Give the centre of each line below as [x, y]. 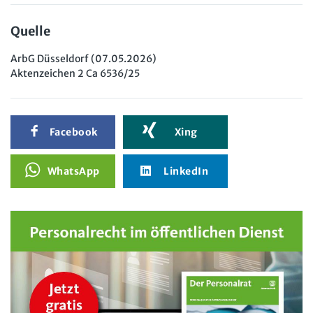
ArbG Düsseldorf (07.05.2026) [83, 58]
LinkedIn [186, 171]
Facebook [74, 132]
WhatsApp [74, 171]
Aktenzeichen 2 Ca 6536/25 [75, 73]
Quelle [30, 31]
